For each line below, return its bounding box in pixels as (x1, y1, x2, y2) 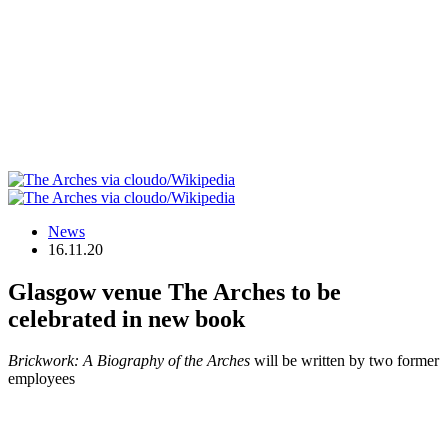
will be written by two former (250, 352, 439, 370)
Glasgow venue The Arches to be (8, 278, 341, 305)
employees (8, 370, 75, 388)
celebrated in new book (8, 305, 245, 332)
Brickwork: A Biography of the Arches (8, 352, 250, 370)
